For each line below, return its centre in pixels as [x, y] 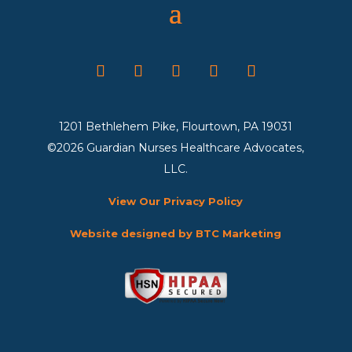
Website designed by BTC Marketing [176, 234]
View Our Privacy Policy [176, 202]
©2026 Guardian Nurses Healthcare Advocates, [176, 148]
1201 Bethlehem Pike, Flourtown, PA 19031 [176, 127]
